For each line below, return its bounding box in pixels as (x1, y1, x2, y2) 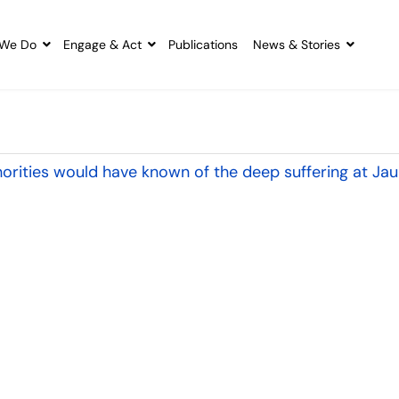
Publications (167, 37, 238, 53)
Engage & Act (62, 37, 142, 53)
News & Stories (252, 37, 340, 53)
